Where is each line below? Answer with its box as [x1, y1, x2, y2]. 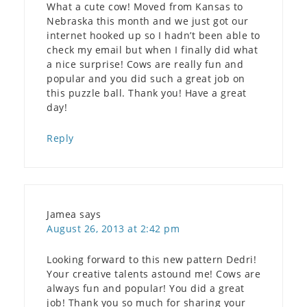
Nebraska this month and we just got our [47, 14, 249, 28]
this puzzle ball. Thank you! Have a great [47, 86, 247, 100]
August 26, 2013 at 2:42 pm [47, 222, 180, 236]
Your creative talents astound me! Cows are [47, 267, 260, 281]
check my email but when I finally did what [47, 43, 258, 57]
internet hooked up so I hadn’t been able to [47, 29, 260, 42]
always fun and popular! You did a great [47, 282, 245, 295]
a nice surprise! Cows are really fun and [47, 58, 243, 71]
